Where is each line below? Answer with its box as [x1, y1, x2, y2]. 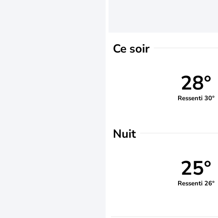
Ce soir [113, 41, 149, 56]
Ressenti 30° [177, 93, 215, 103]
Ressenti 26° [177, 179, 215, 188]
